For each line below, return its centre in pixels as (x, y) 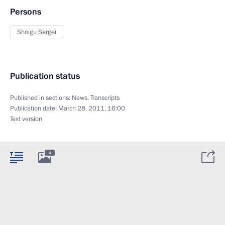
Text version (26, 119)
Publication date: (34, 108)
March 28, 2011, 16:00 (92, 108)
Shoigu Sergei (37, 32)
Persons (26, 12)
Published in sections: (41, 98)
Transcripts (105, 98)
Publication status (45, 76)
